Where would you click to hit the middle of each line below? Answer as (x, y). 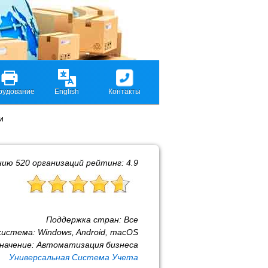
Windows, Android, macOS (88, 232)
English (67, 92)
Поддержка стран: (85, 220)
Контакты (124, 92)
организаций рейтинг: (78, 163)
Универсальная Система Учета (74, 257)
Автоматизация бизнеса (87, 245)
